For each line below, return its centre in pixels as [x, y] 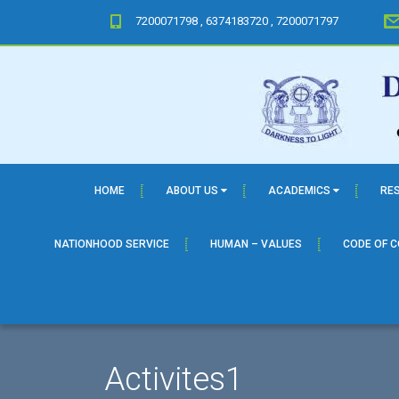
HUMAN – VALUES [256, 244]
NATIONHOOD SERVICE [111, 244]
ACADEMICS [300, 191]
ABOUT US [193, 191]
